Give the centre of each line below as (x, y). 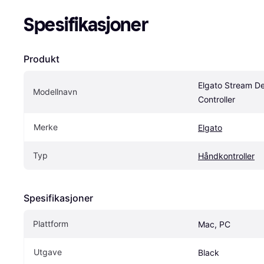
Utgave (48, 252)
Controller (217, 100)
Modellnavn (55, 92)
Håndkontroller (226, 156)
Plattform (51, 224)
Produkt (42, 59)
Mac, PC (214, 225)
